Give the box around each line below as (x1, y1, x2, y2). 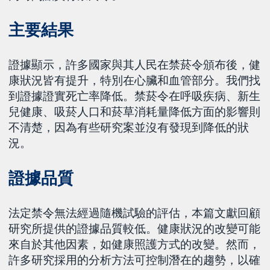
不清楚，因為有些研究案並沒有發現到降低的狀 (8, 120, 250, 135)
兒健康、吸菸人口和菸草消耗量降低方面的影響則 (8, 104, 261, 119)
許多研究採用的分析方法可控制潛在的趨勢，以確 (8, 253, 261, 267)
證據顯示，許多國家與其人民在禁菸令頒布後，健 (8, 57, 261, 72)
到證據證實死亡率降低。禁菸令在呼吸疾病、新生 (8, 89, 261, 104)
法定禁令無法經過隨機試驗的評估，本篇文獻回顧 (8, 206, 261, 220)
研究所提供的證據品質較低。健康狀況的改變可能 (8, 221, 261, 236)
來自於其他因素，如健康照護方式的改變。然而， (8, 237, 261, 251)
